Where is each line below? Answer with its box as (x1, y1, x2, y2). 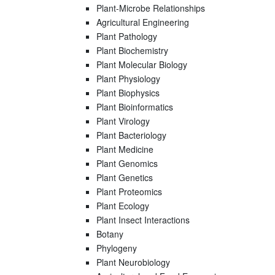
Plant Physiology (96, 72, 160, 85)
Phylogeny (96, 242, 137, 254)
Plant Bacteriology (96, 129, 166, 141)
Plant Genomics (96, 157, 158, 169)
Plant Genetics (96, 171, 153, 184)
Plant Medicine (96, 143, 153, 155)
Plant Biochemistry (96, 44, 168, 56)
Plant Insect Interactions (96, 214, 190, 226)
